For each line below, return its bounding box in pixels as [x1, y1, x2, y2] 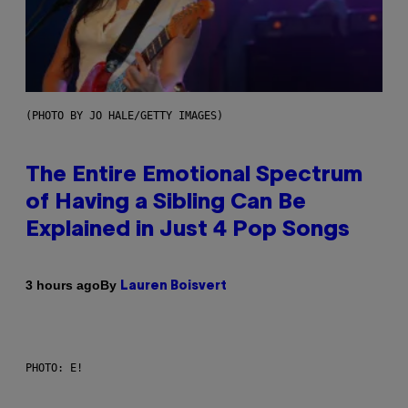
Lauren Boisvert [120, 280, 227, 292]
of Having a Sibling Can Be [25, 192, 306, 213]
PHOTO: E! [25, 361, 83, 374]
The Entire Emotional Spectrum [25, 165, 362, 186]
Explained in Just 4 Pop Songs [25, 219, 350, 240]
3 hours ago [25, 278, 100, 293]
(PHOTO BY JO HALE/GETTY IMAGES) [25, 108, 223, 122]
